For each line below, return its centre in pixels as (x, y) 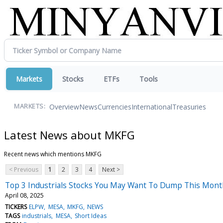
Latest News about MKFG (69, 135)
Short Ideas (90, 216)
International (152, 107)
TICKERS (16, 207)
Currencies (114, 107)
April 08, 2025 (24, 195)
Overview (64, 107)
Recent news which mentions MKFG (53, 154)
